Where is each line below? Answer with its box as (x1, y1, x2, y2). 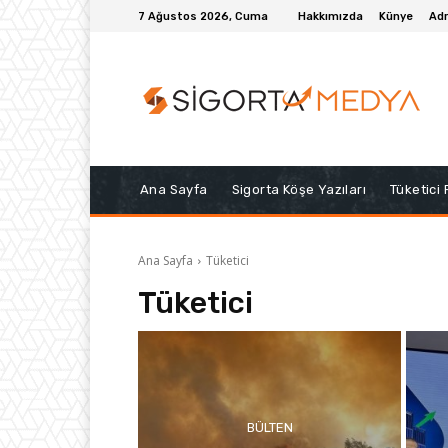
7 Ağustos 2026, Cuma (138, 9, 268, 23)
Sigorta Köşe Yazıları (231, 182, 367, 198)
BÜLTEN (246, 419, 293, 435)
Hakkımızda (298, 9, 363, 23)
